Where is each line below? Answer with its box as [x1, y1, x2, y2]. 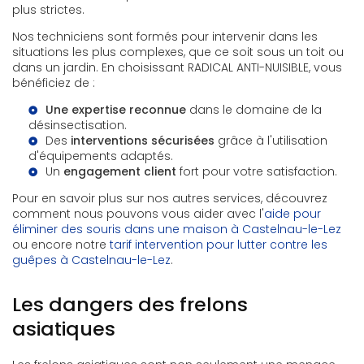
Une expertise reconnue [45, 102, 186, 119]
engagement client [63, 163, 176, 180]
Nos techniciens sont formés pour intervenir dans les [12, 28, 318, 45]
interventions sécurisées [71, 132, 214, 149]
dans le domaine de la [186, 102, 322, 119]
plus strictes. [12, 2, 84, 19]
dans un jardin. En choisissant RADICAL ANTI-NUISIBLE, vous [12, 59, 342, 76]
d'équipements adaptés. [28, 148, 173, 165]
